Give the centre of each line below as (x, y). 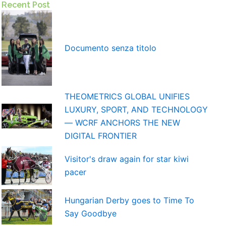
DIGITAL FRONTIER (100, 135)
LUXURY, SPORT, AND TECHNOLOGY (136, 109)
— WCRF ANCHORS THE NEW (122, 122)
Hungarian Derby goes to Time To (129, 200)
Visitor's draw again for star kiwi (126, 159)
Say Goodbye (90, 213)
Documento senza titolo (110, 48)
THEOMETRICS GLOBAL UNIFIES (127, 96)
